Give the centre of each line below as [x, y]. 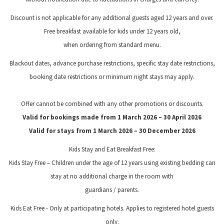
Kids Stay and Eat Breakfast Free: [112, 149]
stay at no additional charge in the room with [112, 176]
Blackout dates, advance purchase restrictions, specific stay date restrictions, [112, 63]
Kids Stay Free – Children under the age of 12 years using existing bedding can [112, 163]
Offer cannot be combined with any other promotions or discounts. [112, 104]
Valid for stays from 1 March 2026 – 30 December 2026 [112, 131]
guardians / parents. [112, 190]
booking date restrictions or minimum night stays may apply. [112, 77]
